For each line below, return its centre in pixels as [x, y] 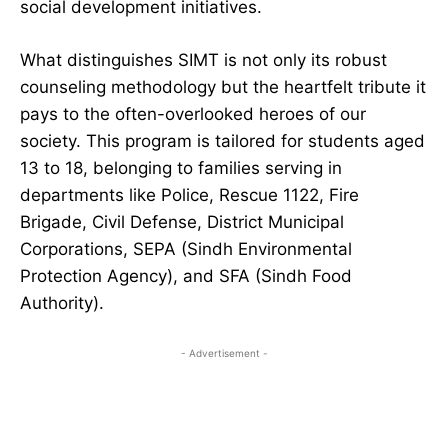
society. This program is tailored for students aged [222, 141]
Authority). [62, 303]
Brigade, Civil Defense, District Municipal [182, 222]
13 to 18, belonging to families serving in [181, 168]
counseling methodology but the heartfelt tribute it [223, 87]
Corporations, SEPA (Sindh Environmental [186, 249]
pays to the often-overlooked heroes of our [193, 114]
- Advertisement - [224, 353]
